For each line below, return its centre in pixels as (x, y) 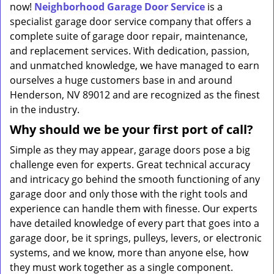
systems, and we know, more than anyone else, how (129, 253)
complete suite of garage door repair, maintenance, (129, 36)
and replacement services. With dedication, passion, (130, 51)
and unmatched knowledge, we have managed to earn (135, 65)
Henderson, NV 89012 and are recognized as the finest (135, 95)
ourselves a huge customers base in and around (121, 80)
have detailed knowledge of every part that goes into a (135, 223)
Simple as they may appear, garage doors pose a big (130, 150)
